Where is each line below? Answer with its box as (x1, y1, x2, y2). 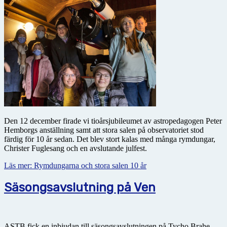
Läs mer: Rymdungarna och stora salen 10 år (4, 161, 146, 170)
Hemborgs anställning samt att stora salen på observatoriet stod (4, 125, 204, 134)
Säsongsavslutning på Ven (4, 180, 156, 195)
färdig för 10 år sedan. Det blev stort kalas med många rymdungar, (4, 134, 215, 143)
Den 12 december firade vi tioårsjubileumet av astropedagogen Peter (4, 116, 222, 125)
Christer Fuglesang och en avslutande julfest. (4, 143, 147, 153)
